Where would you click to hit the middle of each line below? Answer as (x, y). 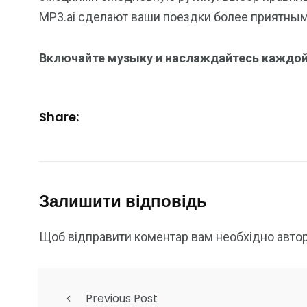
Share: (59, 117)
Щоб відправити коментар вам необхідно (158, 237)
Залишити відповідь (123, 201)
